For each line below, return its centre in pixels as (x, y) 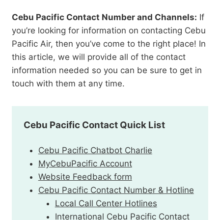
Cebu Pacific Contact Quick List (94, 125)
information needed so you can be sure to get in (107, 70)
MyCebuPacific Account (85, 164)
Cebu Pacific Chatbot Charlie (95, 151)
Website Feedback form (85, 177)
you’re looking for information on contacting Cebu (109, 31)
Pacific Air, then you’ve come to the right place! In (109, 44)
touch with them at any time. (68, 84)
